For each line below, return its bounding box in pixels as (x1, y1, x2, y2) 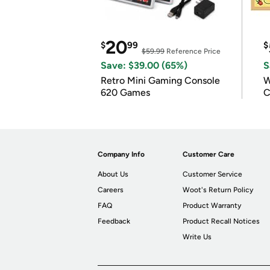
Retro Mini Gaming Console (101, 75, 220, 86)
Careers (98, 186, 124, 194)
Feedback (98, 217, 130, 225)
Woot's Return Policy (183, 186, 254, 194)
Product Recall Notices (183, 217, 260, 225)
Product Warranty (183, 201, 242, 210)
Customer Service (183, 170, 243, 178)
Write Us (183, 233, 212, 241)
